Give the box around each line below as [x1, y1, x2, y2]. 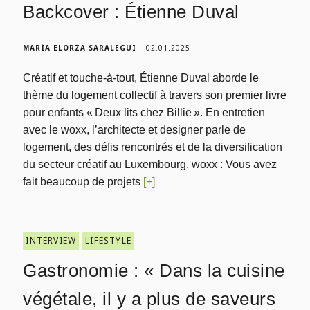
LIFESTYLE [85, 235, 132, 246]
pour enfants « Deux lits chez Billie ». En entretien [23, 107, 266, 118]
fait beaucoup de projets [23, 176, 144, 188]
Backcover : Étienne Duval [23, 1, 239, 22]
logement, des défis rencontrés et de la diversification [23, 141, 283, 153]
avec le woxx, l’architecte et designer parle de [23, 124, 246, 136]
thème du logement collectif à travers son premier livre [23, 89, 287, 101]
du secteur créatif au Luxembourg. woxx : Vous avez [23, 158, 277, 170]
